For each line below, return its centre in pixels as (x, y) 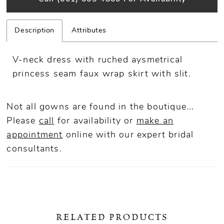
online (78, 135)
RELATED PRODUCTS (112, 217)
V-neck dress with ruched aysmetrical (98, 60)
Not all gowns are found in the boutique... (100, 107)
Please (23, 121)
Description (35, 31)
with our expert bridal (143, 135)
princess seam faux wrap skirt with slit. (102, 74)
